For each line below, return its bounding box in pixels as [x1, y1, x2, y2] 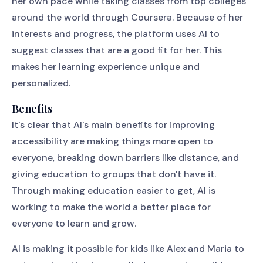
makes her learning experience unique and [12, 60, 200, 73]
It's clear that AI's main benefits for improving [12, 119, 215, 131]
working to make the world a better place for [12, 201, 211, 213]
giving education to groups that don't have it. [12, 168, 216, 180]
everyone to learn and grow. [12, 217, 136, 230]
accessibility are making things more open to [12, 135, 213, 147]
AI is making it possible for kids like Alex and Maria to [12, 242, 244, 255]
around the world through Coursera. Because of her [12, 11, 243, 23]
